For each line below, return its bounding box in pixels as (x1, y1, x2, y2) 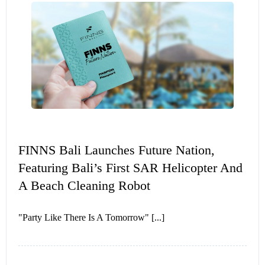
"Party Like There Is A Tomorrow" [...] (18, 212, 164, 223)
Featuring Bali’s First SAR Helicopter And (18, 160, 243, 176)
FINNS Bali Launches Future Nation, (18, 143, 215, 158)
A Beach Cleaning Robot (18, 178, 150, 193)
